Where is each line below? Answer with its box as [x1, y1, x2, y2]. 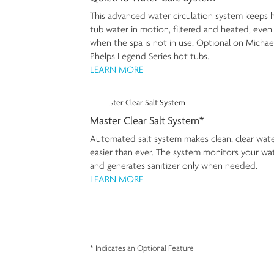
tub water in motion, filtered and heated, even [90, 23, 272, 35]
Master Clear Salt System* [90, 114, 204, 127]
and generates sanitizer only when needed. [90, 160, 257, 172]
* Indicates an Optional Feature [90, 243, 194, 253]
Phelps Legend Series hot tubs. [90, 50, 209, 62]
